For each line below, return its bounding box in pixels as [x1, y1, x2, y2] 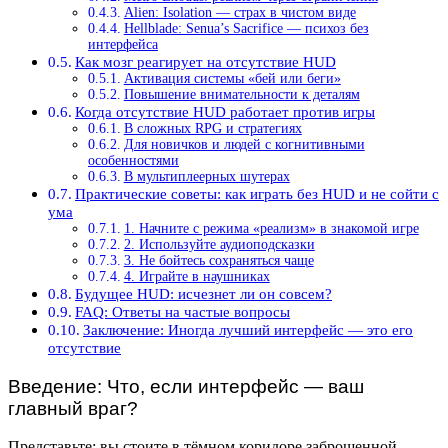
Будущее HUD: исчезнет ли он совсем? [75, 284, 333, 302]
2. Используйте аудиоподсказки [123, 236, 315, 252]
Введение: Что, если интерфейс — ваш [8, 375, 364, 397]
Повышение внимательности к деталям [123, 86, 360, 102]
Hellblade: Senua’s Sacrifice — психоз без [123, 20, 369, 36]
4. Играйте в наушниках [123, 268, 270, 284]
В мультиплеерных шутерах [123, 168, 290, 184]
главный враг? [8, 397, 138, 419]
